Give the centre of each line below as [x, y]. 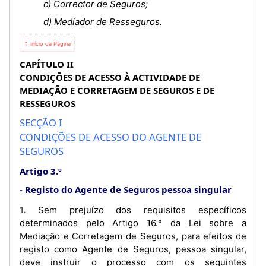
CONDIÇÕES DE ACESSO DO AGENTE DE [110, 137]
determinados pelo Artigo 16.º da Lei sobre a [133, 223]
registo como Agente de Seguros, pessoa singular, [133, 249]
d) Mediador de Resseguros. [103, 21]
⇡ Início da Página [47, 43]
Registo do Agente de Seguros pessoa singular [128, 189]
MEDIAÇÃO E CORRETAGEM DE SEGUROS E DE [117, 90]
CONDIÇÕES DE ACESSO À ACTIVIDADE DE [110, 77]
